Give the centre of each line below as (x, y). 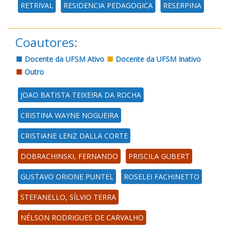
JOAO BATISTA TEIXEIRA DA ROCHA (81, 95)
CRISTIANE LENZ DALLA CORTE (74, 135)
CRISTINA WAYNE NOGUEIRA (70, 115)
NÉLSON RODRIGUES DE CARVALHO (82, 217)
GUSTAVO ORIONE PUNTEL (67, 176)
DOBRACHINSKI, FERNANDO (69, 156)
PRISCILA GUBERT (159, 156)
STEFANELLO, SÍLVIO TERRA (68, 197)
